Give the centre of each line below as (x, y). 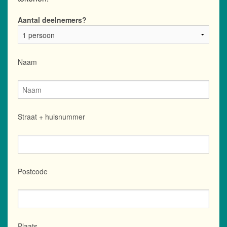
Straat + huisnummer (51, 117)
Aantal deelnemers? (52, 20)
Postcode (33, 172)
